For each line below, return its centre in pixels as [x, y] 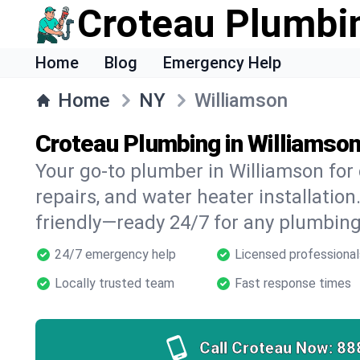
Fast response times [293, 283]
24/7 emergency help [115, 254]
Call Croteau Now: [266, 348]
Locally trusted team [115, 283]
